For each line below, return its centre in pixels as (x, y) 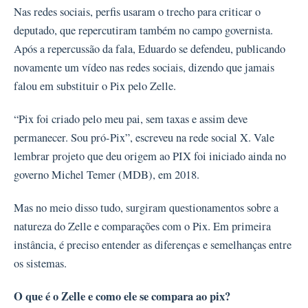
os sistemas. (40, 263)
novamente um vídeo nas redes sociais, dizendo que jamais (144, 67)
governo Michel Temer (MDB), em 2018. (107, 174)
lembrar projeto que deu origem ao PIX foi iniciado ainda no (150, 156)
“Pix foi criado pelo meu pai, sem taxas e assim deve (131, 119)
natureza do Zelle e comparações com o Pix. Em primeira (142, 226)
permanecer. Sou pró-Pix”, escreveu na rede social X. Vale (144, 137)
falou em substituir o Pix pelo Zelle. (95, 86)
